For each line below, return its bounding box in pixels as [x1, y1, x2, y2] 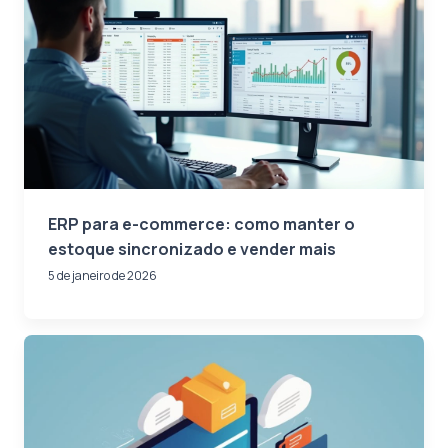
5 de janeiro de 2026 [48, 266, 157, 284]
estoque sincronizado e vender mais [48, 237, 336, 260]
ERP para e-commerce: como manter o [48, 212, 355, 235]
